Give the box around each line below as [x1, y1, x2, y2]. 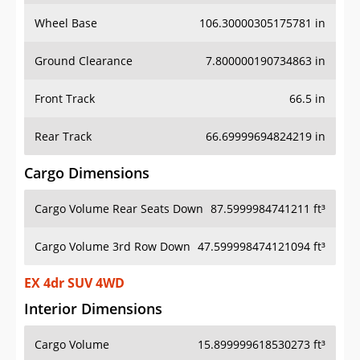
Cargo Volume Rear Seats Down [35, 201, 203, 217]
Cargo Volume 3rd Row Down [35, 239, 190, 255]
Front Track [35, 91, 95, 107]
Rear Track [35, 129, 92, 145]
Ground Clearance [35, 53, 133, 69]
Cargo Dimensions [24, 163, 149, 183]
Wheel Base [35, 15, 97, 31]
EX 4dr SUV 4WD [24, 274, 125, 292]
